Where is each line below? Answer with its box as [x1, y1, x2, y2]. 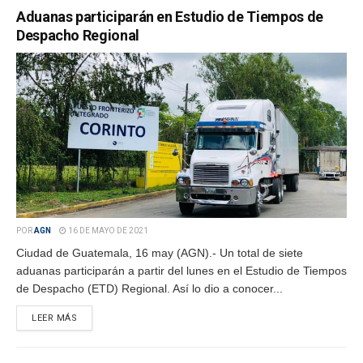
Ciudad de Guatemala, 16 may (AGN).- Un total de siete [16, 246, 303, 259]
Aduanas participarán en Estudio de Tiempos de [16, 8, 323, 25]
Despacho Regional [16, 27, 139, 44]
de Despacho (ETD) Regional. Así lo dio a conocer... [16, 282, 283, 295]
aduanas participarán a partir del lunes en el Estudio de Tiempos [16, 264, 347, 277]
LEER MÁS [32, 313, 78, 323]
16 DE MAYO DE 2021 [66, 226, 148, 235]
